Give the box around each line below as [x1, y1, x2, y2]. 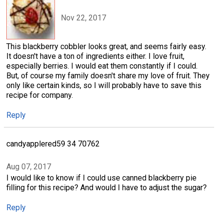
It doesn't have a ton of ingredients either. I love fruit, [6, 52, 184, 61]
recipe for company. [6, 91, 73, 100]
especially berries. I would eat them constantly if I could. [6, 61, 198, 71]
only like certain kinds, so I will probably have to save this [6, 81, 201, 90]
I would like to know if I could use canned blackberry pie [6, 173, 197, 182]
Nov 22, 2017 [61, 13, 106, 23]
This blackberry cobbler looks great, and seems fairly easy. [6, 42, 206, 51]
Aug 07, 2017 [6, 162, 51, 171]
